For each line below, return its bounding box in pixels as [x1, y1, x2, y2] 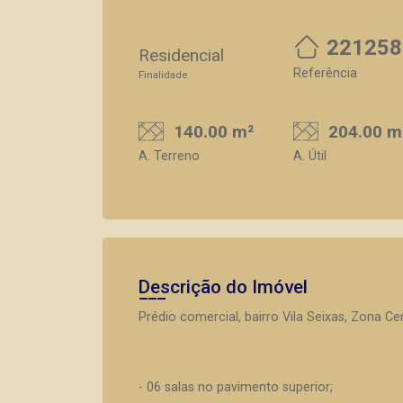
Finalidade [139, 69, 187, 81]
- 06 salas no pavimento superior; [139, 379, 333, 395]
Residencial [139, 45, 224, 66]
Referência [293, 66, 357, 81]
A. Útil [293, 148, 327, 164]
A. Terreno [139, 148, 200, 164]
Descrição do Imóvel [139, 275, 308, 298]
